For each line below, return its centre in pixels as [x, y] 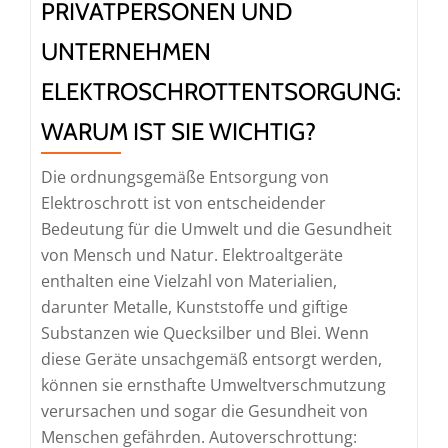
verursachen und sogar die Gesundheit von [204, 411]
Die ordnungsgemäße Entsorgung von [185, 177]
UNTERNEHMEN [126, 51]
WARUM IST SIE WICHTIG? [178, 131]
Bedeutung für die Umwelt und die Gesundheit [216, 229]
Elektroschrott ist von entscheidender [183, 203]
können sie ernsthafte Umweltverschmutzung [213, 385]
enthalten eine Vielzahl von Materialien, [189, 281]
